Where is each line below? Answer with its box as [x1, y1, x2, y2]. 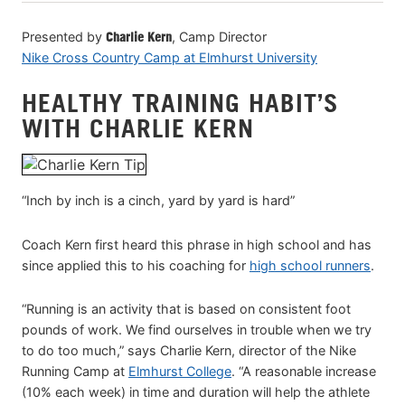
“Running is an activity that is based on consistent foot [22, 300, 351, 316]
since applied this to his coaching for [22, 257, 250, 273]
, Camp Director [172, 28, 267, 44]
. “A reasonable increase [231, 363, 376, 379]
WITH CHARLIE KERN [22, 112, 254, 143]
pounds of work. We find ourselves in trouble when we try [22, 321, 372, 337]
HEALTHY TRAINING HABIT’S [22, 87, 339, 118]
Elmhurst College [128, 363, 231, 379]
